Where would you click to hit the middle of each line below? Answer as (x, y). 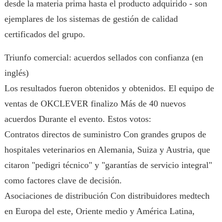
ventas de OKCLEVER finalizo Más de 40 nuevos (95, 104)
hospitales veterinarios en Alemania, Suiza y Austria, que (107, 150)
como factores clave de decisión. (63, 180)
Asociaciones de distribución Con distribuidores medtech (107, 196)
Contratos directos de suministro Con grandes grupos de (105, 134)
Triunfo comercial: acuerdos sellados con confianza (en (104, 57)
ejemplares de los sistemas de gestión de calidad (91, 19)
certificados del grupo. (45, 34)
